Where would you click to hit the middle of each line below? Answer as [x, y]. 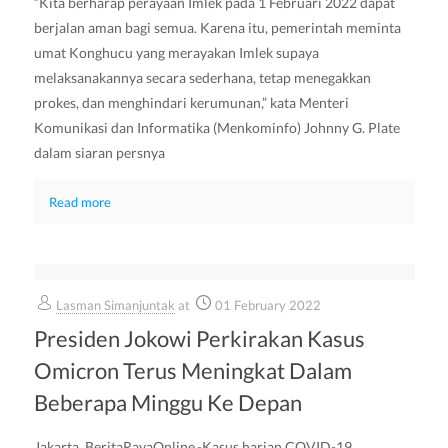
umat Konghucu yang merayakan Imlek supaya [176, 52]
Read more [79, 202]
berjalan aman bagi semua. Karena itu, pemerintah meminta [217, 27]
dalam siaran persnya [99, 152]
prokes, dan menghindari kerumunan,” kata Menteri [191, 102]
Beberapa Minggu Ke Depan [167, 402]
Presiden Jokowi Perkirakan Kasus [199, 338]
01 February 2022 [267, 305]
